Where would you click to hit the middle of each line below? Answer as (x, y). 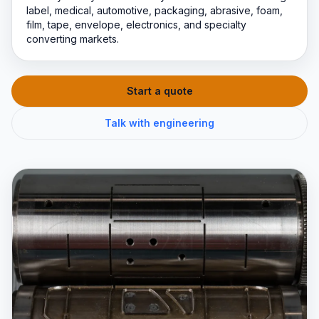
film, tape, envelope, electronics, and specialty (136, 25)
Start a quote (159, 91)
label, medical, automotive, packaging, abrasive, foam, (155, 10)
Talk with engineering (159, 123)
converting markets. (73, 39)
